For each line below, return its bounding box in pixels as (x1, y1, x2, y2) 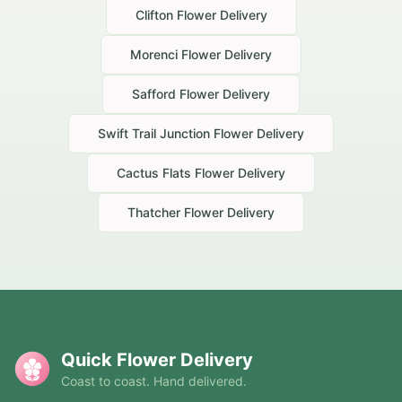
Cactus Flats (117, 165, 191, 181)
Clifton (135, 7, 173, 23)
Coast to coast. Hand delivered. (61, 373, 247, 389)
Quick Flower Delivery (61, 349, 253, 371)
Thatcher (127, 205, 180, 221)
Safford (132, 86, 176, 102)
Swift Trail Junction (98, 126, 210, 142)
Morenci (130, 47, 178, 63)
